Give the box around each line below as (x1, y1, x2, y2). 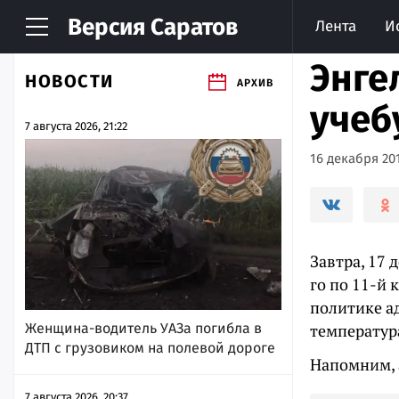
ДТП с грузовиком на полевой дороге (25, 338, 275, 356)
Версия (68, 13, 145, 41)
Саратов (145, 13, 238, 41)
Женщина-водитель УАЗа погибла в (25, 319, 262, 337)
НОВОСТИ (25, 70, 114, 92)
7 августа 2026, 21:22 (25, 119, 127, 133)
